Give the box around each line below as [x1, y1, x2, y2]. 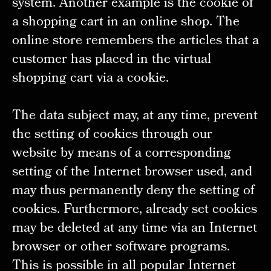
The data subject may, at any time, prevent [11, 105, 258, 128]
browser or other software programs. [11, 237, 230, 260]
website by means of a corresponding [11, 143, 231, 166]
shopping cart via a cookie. [11, 67, 169, 90]
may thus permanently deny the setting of [11, 180, 255, 203]
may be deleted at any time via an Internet [11, 218, 257, 241]
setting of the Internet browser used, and [11, 162, 252, 184]
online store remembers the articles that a [11, 30, 259, 53]
